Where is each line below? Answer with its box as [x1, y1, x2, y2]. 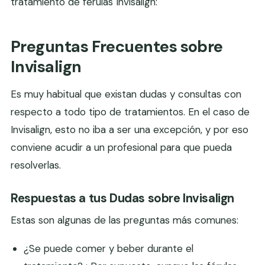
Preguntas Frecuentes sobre [11, 36, 223, 57]
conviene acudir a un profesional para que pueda [11, 141, 232, 154]
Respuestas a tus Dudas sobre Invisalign [11, 190, 235, 206]
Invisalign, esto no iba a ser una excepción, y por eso [11, 123, 248, 137]
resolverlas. [11, 159, 61, 172]
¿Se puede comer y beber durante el [24, 242, 194, 256]
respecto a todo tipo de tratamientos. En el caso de [11, 105, 250, 119]
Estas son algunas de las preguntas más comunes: [11, 214, 238, 227]
